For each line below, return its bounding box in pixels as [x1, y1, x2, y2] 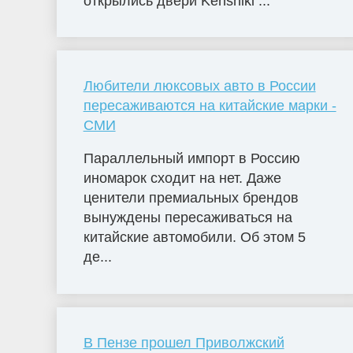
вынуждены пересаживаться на [83, 210, 292, 226]
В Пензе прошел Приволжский [83, 335, 284, 351]
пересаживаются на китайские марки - [83, 98, 336, 114]
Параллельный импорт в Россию [83, 150, 300, 167]
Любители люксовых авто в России [83, 78, 316, 95]
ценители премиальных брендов [83, 190, 299, 206]
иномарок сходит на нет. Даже [83, 170, 281, 187]
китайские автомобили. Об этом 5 [83, 229, 306, 246]
